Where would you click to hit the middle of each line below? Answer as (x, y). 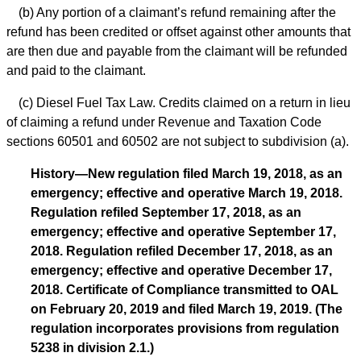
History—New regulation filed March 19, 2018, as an (187, 173)
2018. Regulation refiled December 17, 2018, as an (182, 251)
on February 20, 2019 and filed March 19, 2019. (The (187, 309)
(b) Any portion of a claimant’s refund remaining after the (177, 12)
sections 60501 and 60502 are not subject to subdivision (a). (178, 141)
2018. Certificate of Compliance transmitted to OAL (185, 289)
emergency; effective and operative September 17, (183, 231)
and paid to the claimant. (76, 70)
